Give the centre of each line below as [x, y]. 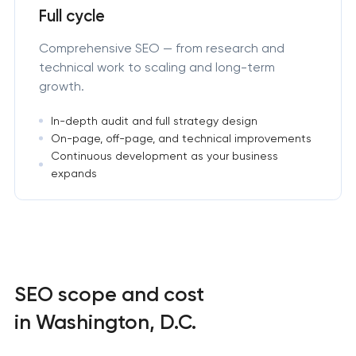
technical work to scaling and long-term [157, 68]
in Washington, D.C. [105, 322]
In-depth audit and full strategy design [154, 121]
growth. [61, 87]
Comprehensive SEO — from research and [161, 48]
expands [74, 174]
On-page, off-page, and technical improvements [181, 139]
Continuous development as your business [164, 156]
